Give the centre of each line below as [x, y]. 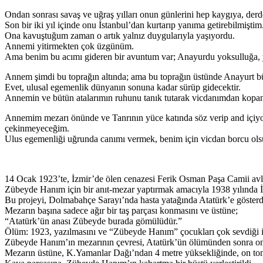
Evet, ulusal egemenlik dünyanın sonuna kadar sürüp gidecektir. [123, 87]
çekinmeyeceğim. [37, 129]
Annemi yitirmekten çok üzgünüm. [69, 46]
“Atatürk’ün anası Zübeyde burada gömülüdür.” [93, 221]
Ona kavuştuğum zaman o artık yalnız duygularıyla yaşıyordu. [120, 36]
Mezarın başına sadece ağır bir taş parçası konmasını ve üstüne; [121, 211]
